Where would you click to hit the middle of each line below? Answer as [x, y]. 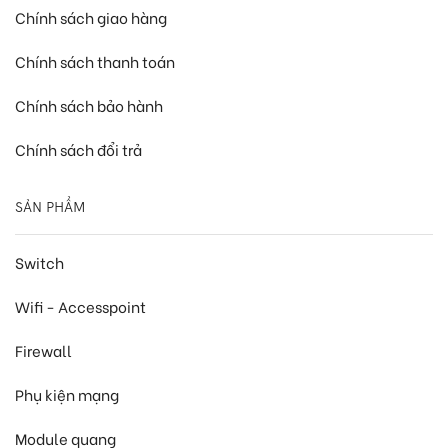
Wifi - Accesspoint [80, 306]
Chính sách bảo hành [89, 105]
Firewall [43, 350]
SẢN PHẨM [50, 207]
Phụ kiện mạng [67, 394]
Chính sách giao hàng [91, 17]
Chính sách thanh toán [95, 61]
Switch [39, 262]
